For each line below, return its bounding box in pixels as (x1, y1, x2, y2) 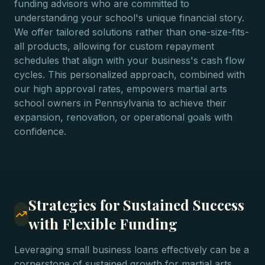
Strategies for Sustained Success (28, 195, 245, 214)
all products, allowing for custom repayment (14, 40, 214, 52)
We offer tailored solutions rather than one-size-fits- (14, 26, 249, 38)
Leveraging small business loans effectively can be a (14, 244, 249, 256)
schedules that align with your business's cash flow (14, 54, 245, 66)
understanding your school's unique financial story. (14, 12, 244, 24)
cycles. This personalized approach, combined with (14, 69, 245, 80)
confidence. (14, 125, 66, 137)
